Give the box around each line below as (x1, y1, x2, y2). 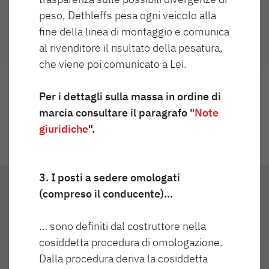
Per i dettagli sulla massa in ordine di (39, 89, 221, 104)
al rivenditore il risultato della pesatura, (39, 41, 223, 55)
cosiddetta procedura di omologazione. (39, 235, 223, 250)
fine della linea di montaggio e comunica (39, 25, 229, 39)
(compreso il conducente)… (39, 187, 173, 201)
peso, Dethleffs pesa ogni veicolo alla (39, 8, 216, 23)
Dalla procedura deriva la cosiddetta (39, 252, 208, 266)
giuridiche (39, 122, 88, 136)
